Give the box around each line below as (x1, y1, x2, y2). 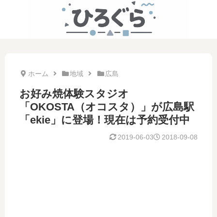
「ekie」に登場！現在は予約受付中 (19, 114, 190, 126)
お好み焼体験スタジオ (19, 88, 129, 100)
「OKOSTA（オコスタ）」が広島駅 (19, 101, 194, 113)
